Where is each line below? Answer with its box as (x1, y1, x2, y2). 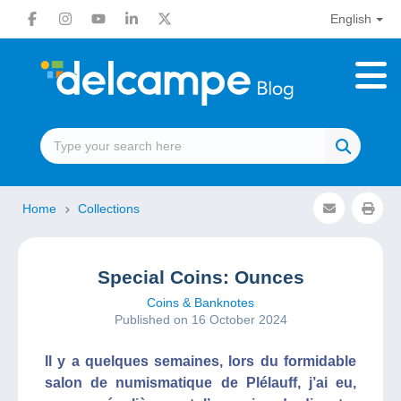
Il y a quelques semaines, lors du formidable (45, 354, 356, 369)
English (329, 12, 371, 26)
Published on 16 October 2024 (114, 312, 287, 327)
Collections (78, 201, 140, 216)
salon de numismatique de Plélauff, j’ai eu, (45, 375, 356, 390)
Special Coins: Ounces (97, 267, 304, 287)
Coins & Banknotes (147, 295, 254, 310)
